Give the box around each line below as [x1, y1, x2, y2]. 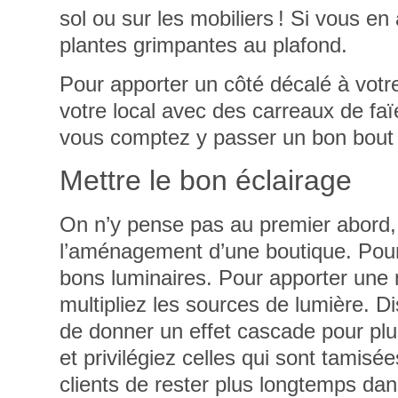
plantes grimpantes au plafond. [60, 32, 348, 57]
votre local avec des [60, 99, 253, 123]
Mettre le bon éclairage [60, 164, 353, 197]
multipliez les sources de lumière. [60, 292, 377, 317]
